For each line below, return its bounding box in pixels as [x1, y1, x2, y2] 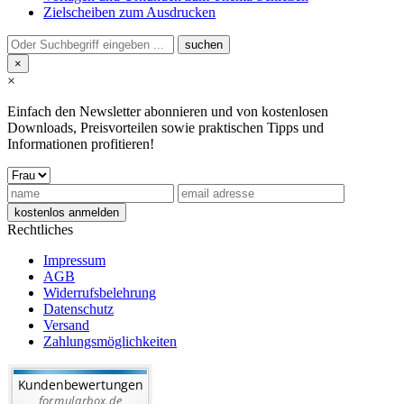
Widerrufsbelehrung [43, 285, 156, 301]
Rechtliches [7, 222, 73, 238]
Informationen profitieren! [7, 136, 154, 152]
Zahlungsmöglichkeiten [43, 334, 177, 350]
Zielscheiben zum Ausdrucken [43, 5, 216, 21]
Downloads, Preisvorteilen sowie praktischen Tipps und [7, 120, 324, 136]
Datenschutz [43, 301, 114, 317]
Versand [43, 317, 89, 334]
